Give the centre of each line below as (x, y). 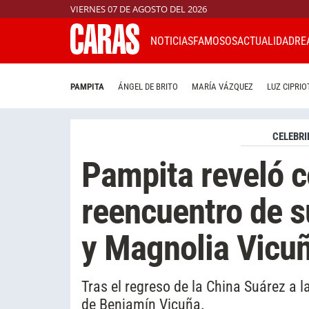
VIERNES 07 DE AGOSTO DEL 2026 (139, 9)
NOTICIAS (172, 41)
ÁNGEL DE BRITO (148, 87)
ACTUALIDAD (266, 41)
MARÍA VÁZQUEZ (222, 87)
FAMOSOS (215, 41)
